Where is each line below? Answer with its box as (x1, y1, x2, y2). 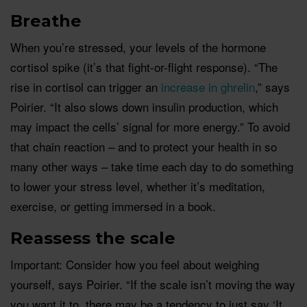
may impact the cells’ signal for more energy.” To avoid (10, 117, 290, 135)
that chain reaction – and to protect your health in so (10, 137, 277, 155)
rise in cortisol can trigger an (10, 77, 161, 95)
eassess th (23, 228, 114, 248)
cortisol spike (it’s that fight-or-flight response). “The (10, 58, 278, 75)
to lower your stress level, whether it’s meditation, (10, 177, 265, 195)
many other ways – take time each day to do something (10, 157, 293, 175)
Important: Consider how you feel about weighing (10, 255, 259, 273)
